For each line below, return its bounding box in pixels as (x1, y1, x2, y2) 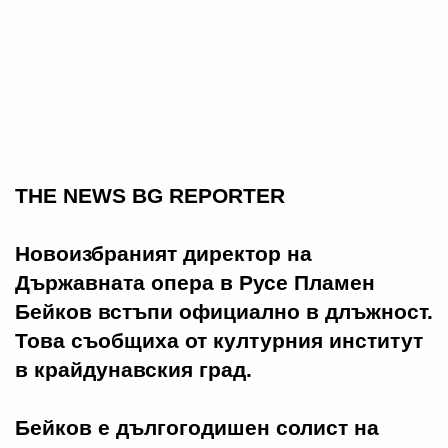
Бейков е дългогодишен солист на (15, 416, 379, 440)
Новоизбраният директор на (15, 242, 312, 266)
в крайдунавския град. (15, 358, 252, 382)
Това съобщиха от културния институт (15, 329, 423, 353)
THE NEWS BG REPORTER (15, 184, 285, 208)
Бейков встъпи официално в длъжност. (15, 300, 433, 324)
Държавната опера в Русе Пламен (15, 271, 375, 295)
